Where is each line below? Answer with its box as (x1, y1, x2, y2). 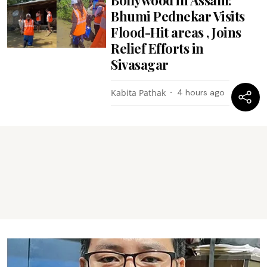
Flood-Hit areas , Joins (111, 23, 241, 41)
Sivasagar (111, 55, 169, 73)
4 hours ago (177, 86, 225, 98)
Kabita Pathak (111, 86, 166, 98)
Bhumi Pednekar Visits (111, 7, 245, 25)
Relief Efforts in (111, 39, 204, 57)
